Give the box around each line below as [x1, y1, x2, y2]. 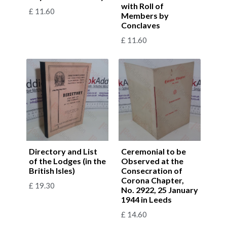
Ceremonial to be [121, 146, 186, 156]
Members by [121, 10, 169, 20]
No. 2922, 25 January [121, 184, 198, 195]
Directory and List [29, 146, 97, 156]
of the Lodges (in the [29, 156, 106, 166]
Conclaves [121, 20, 160, 30]
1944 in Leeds [121, 194, 172, 204]
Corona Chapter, [121, 175, 184, 185]
